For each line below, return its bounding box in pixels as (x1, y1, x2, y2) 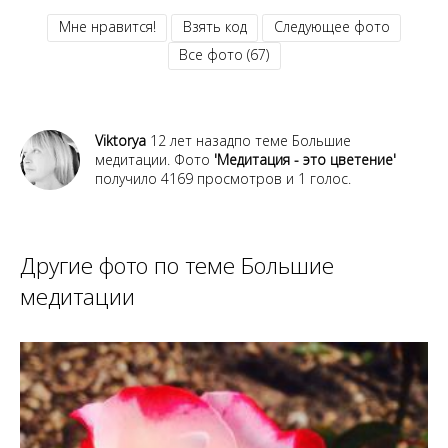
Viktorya (95, 130, 146, 150)
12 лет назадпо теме (146, 130, 292, 150)
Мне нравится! (58, 17, 156, 37)
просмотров (193, 168, 282, 188)
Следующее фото (273, 17, 390, 37)
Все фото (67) (179, 45, 269, 65)
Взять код (182, 17, 247, 37)
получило (95, 168, 161, 188)
